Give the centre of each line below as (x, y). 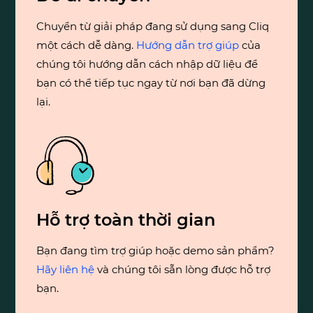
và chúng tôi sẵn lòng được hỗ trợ (183, 270)
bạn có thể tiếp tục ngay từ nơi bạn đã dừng (151, 83)
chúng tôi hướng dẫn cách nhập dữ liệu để (147, 64)
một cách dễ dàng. (87, 45)
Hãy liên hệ (66, 270)
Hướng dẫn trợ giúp (188, 45)
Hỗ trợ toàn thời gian (126, 220)
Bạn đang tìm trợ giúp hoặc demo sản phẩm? (156, 251)
